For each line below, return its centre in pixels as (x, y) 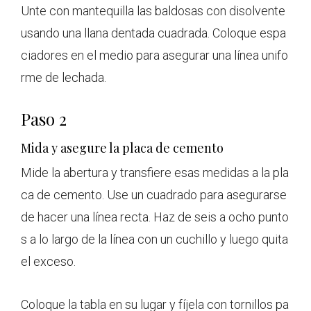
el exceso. (48, 262)
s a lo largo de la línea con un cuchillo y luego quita (154, 239)
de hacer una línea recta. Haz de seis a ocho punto (155, 217)
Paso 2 (44, 119)
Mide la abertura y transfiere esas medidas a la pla (155, 173)
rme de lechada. (64, 78)
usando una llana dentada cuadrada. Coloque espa (153, 33)
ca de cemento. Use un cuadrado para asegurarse (154, 195)
